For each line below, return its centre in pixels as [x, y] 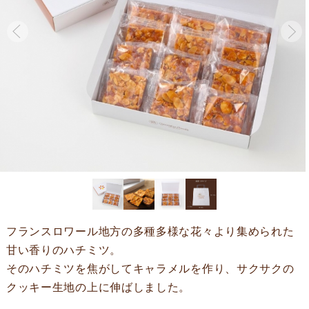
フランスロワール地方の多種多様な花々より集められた [150, 231]
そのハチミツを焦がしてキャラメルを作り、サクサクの [150, 268]
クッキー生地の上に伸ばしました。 [98, 287]
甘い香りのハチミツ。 [63, 249]
